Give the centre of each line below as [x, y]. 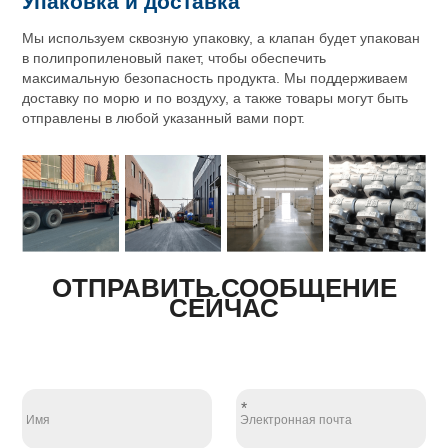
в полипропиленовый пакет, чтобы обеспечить [174, 59]
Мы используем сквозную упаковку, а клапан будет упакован [221, 39]
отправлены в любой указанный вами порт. [164, 119]
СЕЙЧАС [224, 307]
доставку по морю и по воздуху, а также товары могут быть [215, 99]
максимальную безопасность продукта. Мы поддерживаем [215, 79]
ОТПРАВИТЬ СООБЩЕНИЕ [224, 287]
